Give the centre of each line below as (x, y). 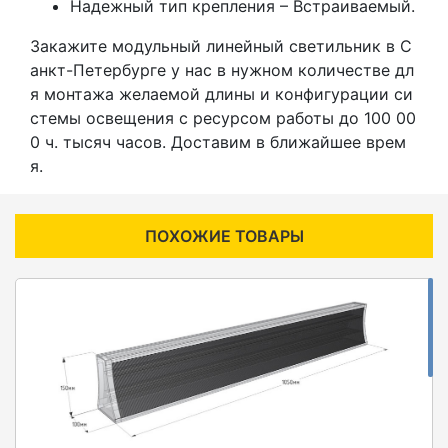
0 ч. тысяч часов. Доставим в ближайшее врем (218, 141)
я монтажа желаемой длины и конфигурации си (221, 93)
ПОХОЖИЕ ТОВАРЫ (224, 235)
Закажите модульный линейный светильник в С (221, 45)
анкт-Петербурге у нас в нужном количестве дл (222, 69)
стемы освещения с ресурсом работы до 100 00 (223, 117)
